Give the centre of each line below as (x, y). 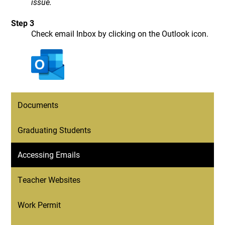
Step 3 (23, 23)
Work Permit (39, 204)
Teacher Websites (49, 179)
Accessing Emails (49, 155)
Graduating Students (54, 130)
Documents (38, 105)
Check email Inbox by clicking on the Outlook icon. (120, 33)
